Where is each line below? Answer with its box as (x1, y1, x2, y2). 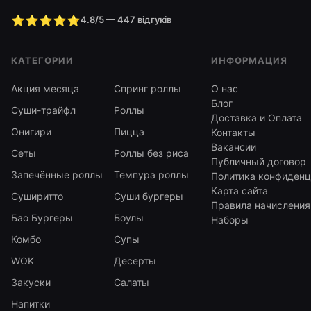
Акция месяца (11, 83, 79, 94)
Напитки (11, 298, 50, 310)
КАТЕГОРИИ (11, 55, 74, 66)
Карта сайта (211, 185, 268, 196)
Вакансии (211, 141, 256, 153)
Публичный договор (211, 155, 306, 167)
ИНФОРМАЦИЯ (211, 55, 287, 66)
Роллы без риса (114, 147, 189, 159)
